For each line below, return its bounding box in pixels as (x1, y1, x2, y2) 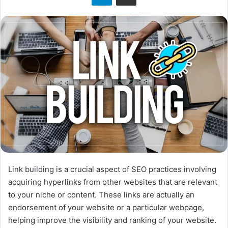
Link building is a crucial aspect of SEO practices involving (8, 164, 216, 174)
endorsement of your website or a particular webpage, (8, 202, 204, 212)
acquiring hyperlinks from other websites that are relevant (8, 177, 217, 187)
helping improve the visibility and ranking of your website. (8, 215, 216, 225)
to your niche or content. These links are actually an (8, 189, 194, 199)
